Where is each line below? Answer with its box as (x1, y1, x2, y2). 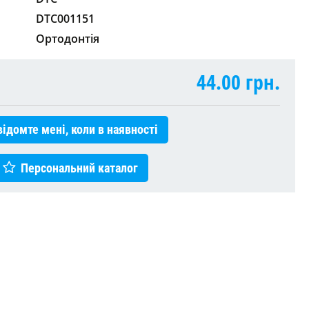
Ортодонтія (36, 30, 99, 46)
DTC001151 (36, 10, 94, 26)
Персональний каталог (21, 160, 138, 175)
